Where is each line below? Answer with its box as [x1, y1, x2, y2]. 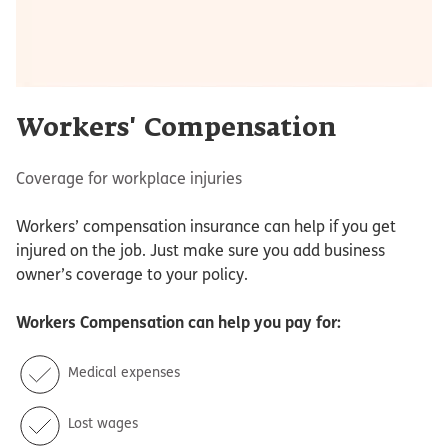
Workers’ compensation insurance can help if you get [16, 216, 396, 236]
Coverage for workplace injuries [16, 168, 242, 188]
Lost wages [67, 414, 138, 432]
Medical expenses [67, 362, 180, 380]
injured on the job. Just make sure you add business [16, 240, 385, 260]
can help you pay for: [184, 312, 341, 332]
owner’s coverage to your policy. [16, 264, 248, 284]
